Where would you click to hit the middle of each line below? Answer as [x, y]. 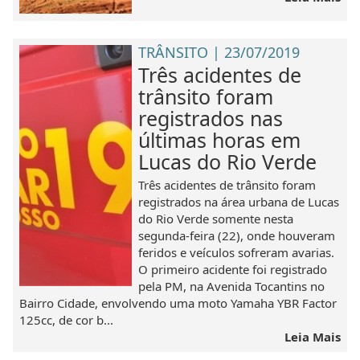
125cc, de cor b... [67, 319]
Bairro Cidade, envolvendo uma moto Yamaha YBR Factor [178, 303]
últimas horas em [220, 139]
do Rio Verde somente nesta [216, 218]
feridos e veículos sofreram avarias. [237, 252]
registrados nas [211, 118]
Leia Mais [312, 336]
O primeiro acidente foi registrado [233, 269]
